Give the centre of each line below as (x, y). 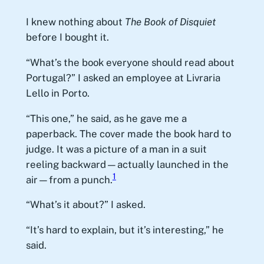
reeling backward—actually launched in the (127, 164)
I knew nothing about (75, 22)
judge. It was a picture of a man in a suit (116, 149)
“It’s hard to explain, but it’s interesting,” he (125, 230)
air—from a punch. (69, 179)
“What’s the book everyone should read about (130, 62)
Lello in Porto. (57, 93)
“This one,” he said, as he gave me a (106, 118)
